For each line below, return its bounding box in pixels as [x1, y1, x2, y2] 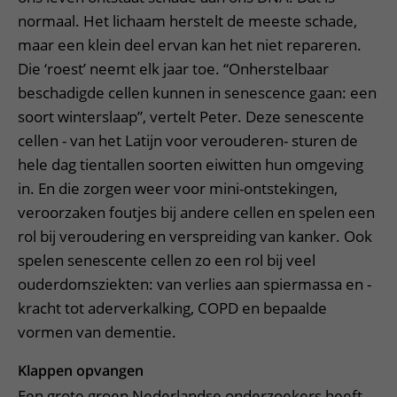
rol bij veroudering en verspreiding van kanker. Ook [18, 226, 372, 246]
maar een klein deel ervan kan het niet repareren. [18, 35, 362, 55]
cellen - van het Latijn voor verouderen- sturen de [18, 130, 358, 151]
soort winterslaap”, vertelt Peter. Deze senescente [18, 106, 364, 127]
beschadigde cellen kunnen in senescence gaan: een [18, 82, 377, 103]
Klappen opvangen [18, 361, 144, 380]
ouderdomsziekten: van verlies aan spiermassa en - [18, 274, 371, 294]
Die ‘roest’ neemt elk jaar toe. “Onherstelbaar [18, 58, 329, 79]
